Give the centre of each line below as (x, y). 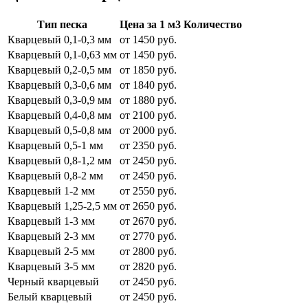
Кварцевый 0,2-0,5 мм (59, 69)
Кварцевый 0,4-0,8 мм (59, 115)
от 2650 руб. (148, 206)
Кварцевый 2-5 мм (51, 251)
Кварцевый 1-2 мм (51, 190)
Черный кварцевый (53, 281)
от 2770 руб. (148, 236)
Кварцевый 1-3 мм (51, 221)
